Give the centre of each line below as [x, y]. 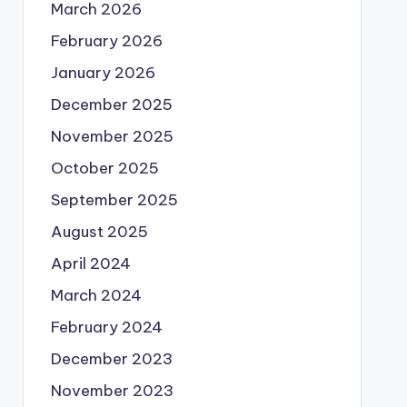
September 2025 [114, 200]
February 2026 [106, 41]
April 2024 [90, 263]
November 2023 [112, 391]
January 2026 [103, 73]
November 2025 [112, 136]
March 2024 [96, 295]
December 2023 [111, 359]
